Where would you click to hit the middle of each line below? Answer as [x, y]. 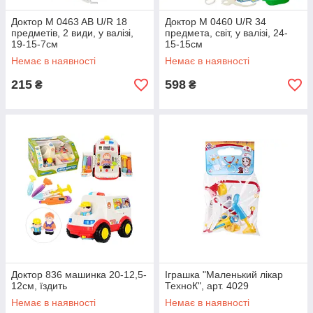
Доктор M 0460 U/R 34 [216, 22]
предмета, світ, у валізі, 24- [226, 33]
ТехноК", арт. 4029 [207, 286]
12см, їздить [39, 286]
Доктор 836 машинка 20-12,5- [79, 275]
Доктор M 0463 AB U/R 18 [69, 22]
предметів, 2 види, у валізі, [72, 33]
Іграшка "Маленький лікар [224, 275]
